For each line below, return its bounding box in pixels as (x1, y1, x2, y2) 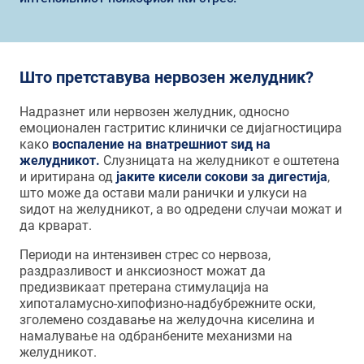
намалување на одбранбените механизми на (19, 328, 292, 344)
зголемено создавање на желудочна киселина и (19, 312, 314, 327)
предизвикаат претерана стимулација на (19, 279, 269, 295)
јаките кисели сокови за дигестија (115, 169, 327, 184)
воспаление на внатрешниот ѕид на (51, 136, 271, 152)
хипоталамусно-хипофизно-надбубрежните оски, (19, 296, 315, 311)
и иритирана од (19, 169, 116, 184)
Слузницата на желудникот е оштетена (102, 153, 340, 168)
